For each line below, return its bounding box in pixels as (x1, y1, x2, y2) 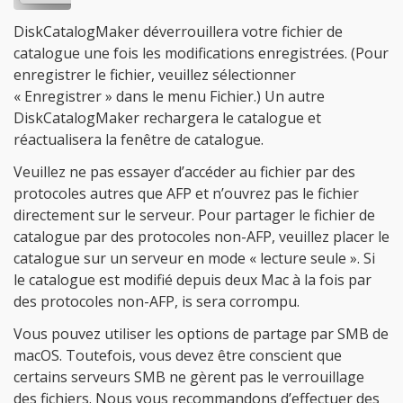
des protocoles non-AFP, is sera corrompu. (13, 291, 300, 311)
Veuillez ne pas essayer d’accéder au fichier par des (13, 162, 355, 182)
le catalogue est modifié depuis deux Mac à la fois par (13, 270, 372, 290)
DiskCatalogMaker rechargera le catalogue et (13, 108, 321, 128)
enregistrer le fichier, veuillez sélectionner (13, 65, 296, 85)
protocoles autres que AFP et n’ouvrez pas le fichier (13, 184, 359, 203)
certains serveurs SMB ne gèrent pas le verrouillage (13, 367, 364, 387)
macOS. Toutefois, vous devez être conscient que (13, 345, 342, 365)
